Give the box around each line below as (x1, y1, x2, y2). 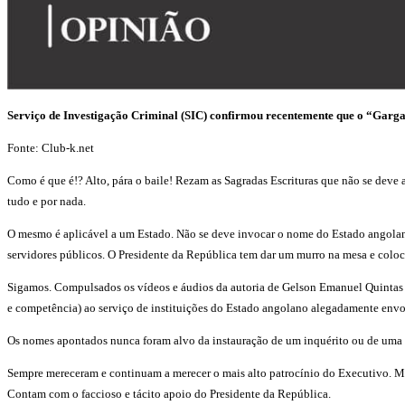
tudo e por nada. (7, 193, 86, 208)
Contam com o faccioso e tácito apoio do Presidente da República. (7, 386, 331, 400)
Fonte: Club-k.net (7, 140, 94, 155)
